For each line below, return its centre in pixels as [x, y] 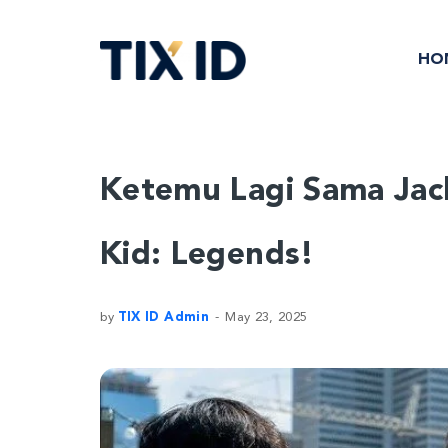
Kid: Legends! [207, 256]
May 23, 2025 [266, 317]
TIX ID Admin [163, 317]
